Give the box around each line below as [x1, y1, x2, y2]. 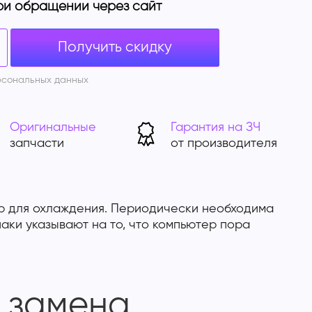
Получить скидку [57, 40, 172, 55]
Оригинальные [10, 120, 97, 134]
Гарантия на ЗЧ [170, 120, 260, 134]
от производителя [170, 136, 277, 150]
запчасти [10, 136, 65, 150]
